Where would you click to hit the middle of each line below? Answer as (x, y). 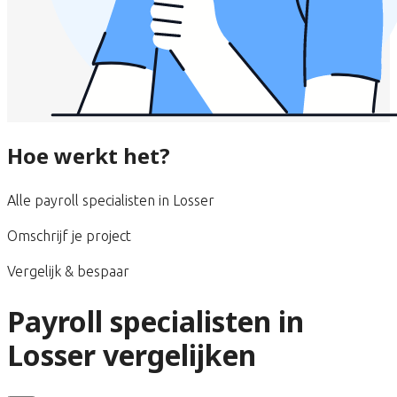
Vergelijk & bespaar (68, 271)
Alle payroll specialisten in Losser (111, 200)
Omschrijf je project (69, 235)
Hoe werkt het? (89, 155)
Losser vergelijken (132, 355)
